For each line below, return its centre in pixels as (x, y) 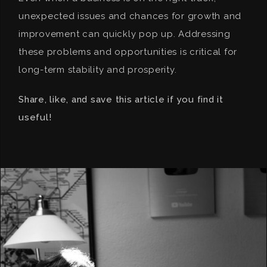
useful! (35, 117)
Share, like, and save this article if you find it (121, 100)
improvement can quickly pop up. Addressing (125, 34)
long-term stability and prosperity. (98, 70)
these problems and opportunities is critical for (128, 52)
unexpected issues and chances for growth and (130, 16)
